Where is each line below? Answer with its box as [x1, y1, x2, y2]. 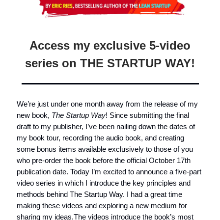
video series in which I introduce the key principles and [17, 178, 191, 187]
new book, [17, 110, 52, 119]
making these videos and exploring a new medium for [17, 201, 187, 210]
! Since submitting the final [106, 110, 189, 119]
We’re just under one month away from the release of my [17, 99, 198, 108]
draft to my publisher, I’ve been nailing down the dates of [17, 122, 195, 131]
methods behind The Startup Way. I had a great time [17, 190, 182, 198]
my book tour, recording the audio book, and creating [17, 133, 184, 142]
